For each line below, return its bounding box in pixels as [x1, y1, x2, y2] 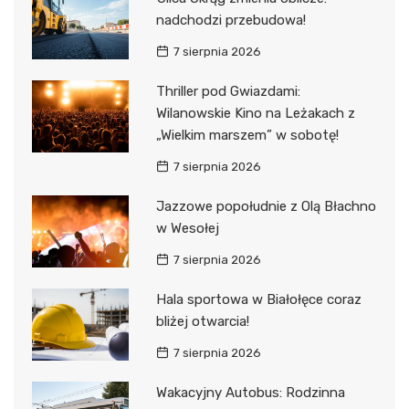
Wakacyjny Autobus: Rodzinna [155, 383, 345, 401]
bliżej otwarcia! [155, 312, 249, 330]
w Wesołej [155, 219, 219, 236]
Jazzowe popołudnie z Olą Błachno [155, 197, 376, 215]
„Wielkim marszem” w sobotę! [155, 126, 339, 143]
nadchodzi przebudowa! [155, 11, 306, 28]
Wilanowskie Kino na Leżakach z [155, 104, 355, 121]
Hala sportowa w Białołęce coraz [155, 290, 362, 308]
